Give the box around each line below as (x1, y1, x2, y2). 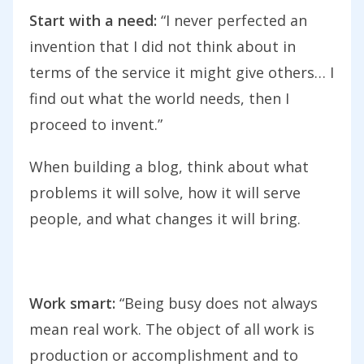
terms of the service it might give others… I (29, 63, 334, 83)
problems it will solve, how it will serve (29, 183, 301, 203)
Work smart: (29, 293, 115, 314)
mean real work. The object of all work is (29, 319, 314, 340)
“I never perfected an (157, 11, 307, 31)
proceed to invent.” (29, 115, 162, 135)
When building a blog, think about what (29, 157, 309, 177)
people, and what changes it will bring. (29, 209, 301, 229)
